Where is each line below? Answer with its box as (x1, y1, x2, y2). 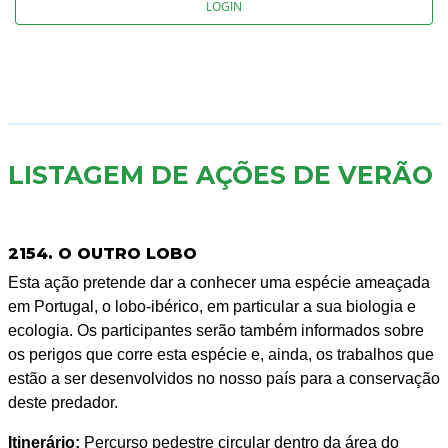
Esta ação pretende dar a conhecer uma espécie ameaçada (7, 274, 430, 292)
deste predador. (7, 394, 118, 412)
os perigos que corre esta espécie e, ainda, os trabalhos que (7, 346, 434, 364)
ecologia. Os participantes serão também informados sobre (7, 322, 424, 340)
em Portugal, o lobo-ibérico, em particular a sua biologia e (7, 298, 416, 316)
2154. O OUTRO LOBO (7, 244, 197, 264)
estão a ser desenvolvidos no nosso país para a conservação (7, 370, 440, 388)
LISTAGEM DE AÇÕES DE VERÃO (7, 160, 433, 191)
